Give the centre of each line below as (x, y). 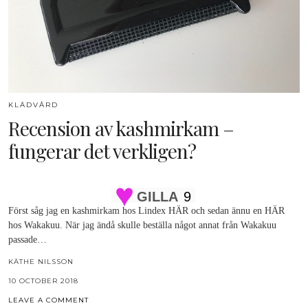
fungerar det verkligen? (102, 151)
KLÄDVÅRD (33, 105)
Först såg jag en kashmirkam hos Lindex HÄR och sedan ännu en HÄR (146, 211)
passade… (27, 240)
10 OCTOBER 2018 (43, 281)
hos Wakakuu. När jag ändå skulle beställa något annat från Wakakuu (142, 225)
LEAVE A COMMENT (48, 300)
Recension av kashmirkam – (121, 129)
